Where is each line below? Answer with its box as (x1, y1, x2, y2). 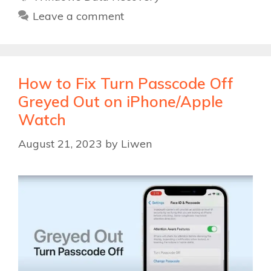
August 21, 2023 (18, 137, 102, 151)
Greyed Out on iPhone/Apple (18, 92, 223, 111)
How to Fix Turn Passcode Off (18, 74, 233, 93)
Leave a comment (32, 9, 124, 24)
